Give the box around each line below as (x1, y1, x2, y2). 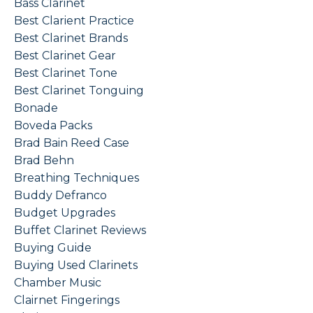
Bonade (14, 101, 58, 115)
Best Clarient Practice (14, 14, 134, 28)
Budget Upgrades (14, 206, 115, 220)
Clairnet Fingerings (14, 293, 119, 307)
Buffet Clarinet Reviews (14, 224, 146, 238)
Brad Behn (14, 154, 74, 168)
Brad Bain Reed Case (14, 136, 129, 150)
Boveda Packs (14, 119, 92, 133)
